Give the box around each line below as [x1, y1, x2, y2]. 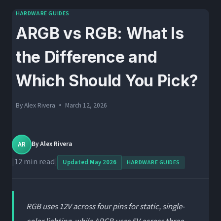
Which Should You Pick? [16, 71, 198, 91]
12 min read [14, 155, 55, 168]
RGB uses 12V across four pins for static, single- [26, 200, 185, 213]
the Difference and [16, 47, 157, 67]
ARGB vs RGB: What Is [16, 24, 184, 43]
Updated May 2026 [63, 157, 116, 167]
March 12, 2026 [65, 100, 108, 110]
